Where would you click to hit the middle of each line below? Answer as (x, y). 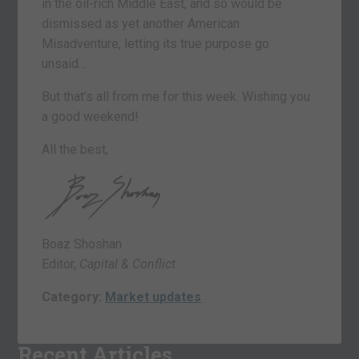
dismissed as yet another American (141, 23)
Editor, (61, 264)
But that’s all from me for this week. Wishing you (176, 96)
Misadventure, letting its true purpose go (156, 43)
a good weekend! (91, 116)
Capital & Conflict (128, 264)
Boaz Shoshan (82, 244)
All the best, (75, 149)
